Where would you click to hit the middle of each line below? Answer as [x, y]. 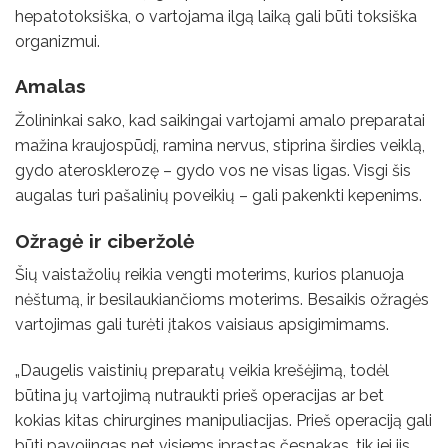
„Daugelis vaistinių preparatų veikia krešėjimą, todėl [202, 371]
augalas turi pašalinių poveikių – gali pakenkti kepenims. [220, 195]
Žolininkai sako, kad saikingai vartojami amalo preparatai [220, 120]
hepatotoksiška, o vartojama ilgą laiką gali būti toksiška [216, 16]
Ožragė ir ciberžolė [107, 240]
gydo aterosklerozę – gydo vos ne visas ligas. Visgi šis [213, 170]
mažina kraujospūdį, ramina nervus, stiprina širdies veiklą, [220, 145]
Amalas [53, 86]
